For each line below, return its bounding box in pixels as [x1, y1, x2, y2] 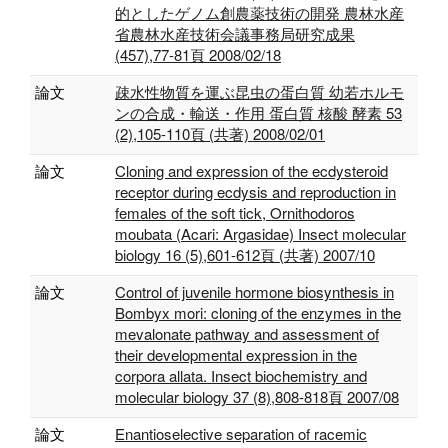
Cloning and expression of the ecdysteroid [115, 160, 388, 181]
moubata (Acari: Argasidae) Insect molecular [115, 223, 406, 244]
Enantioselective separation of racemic [115, 423, 367, 444]
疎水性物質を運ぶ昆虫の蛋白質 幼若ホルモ [115, 81, 404, 102]
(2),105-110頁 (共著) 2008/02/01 [115, 123, 325, 144]
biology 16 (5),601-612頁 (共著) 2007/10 [115, 244, 375, 265]
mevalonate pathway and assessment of [115, 323, 379, 344]
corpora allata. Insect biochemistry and [115, 365, 367, 386]
